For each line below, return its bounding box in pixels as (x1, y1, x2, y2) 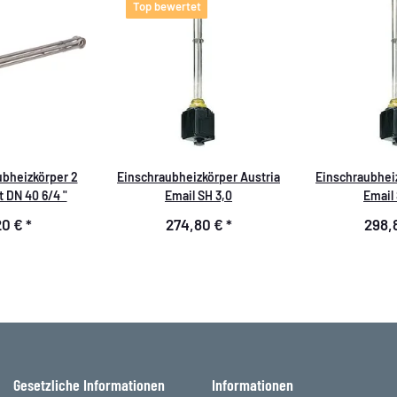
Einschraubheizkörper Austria (117, 168, 280, 184)
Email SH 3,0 (165, 187, 232, 203)
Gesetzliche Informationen (13, 374, 165, 394)
